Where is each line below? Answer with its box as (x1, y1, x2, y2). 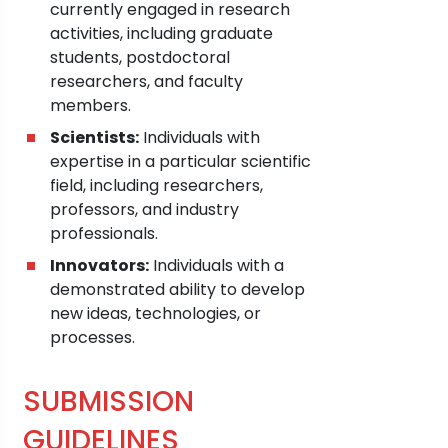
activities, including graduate (50, 21, 273, 45)
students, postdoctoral (50, 45, 230, 69)
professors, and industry (50, 197, 239, 221)
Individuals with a (149, 253, 284, 277)
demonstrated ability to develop (50, 277, 305, 301)
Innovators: (50, 253, 149, 277)
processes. (50, 325, 135, 349)
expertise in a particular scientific (50, 149, 311, 173)
